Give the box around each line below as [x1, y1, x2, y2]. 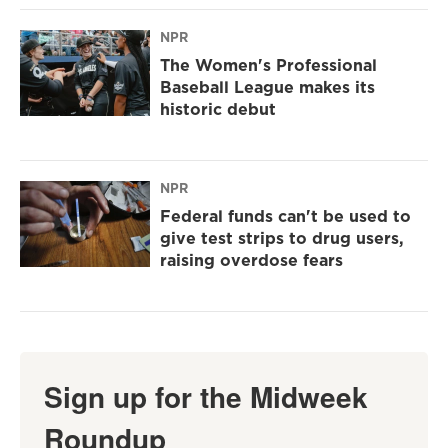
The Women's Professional [160, 54, 377, 77]
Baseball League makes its [160, 76, 375, 99]
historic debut [160, 98, 276, 121]
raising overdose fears [160, 249, 343, 272]
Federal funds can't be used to [160, 205, 411, 228]
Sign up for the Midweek [44, 376, 368, 418]
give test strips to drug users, [160, 227, 404, 250]
